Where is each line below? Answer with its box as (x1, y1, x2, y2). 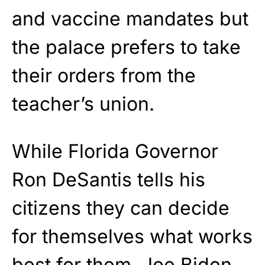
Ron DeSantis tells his (12, 167, 205, 191)
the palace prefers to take (12, 35, 241, 59)
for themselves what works (12, 224, 253, 248)
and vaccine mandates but (12, 7, 248, 30)
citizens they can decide (12, 196, 230, 219)
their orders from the (12, 63, 196, 87)
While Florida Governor (12, 139, 218, 163)
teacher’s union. (12, 92, 154, 115)
